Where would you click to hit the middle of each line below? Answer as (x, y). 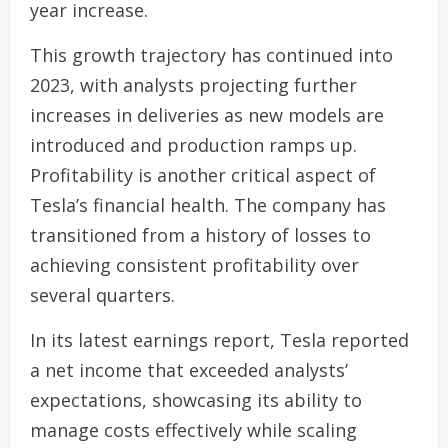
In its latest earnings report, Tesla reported (219, 339)
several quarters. (102, 294)
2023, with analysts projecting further (193, 84)
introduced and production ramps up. (193, 144)
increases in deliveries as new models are (207, 114)
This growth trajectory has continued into (211, 54)
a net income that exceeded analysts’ (189, 369)
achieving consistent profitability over (194, 264)
